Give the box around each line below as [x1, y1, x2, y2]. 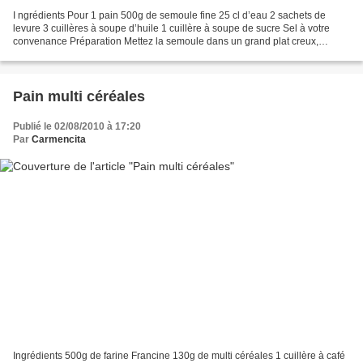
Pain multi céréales [13, 88, 145, 105]
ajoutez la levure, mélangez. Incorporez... [13, 48, 194, 60]
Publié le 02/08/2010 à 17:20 [13, 120, 141, 132]
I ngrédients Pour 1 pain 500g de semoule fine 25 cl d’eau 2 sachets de [13, 9, 326, 21]
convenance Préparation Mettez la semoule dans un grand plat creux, [13, 35, 318, 47]
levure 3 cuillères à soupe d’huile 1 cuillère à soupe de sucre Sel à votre [13, 22, 330, 34]
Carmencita [32, 133, 86, 145]
